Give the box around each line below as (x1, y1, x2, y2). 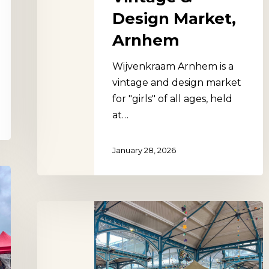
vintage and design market (112, 76, 241, 88)
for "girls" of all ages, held (112, 92, 232, 104)
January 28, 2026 (112, 145, 176, 155)
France (37, 252, 70, 263)
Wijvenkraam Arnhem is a (112, 60, 234, 72)
